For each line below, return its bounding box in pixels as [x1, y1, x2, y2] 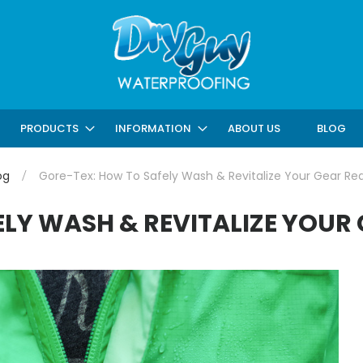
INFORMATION [114, 120, 191, 136]
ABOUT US [227, 120, 280, 136]
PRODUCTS [19, 120, 79, 136]
